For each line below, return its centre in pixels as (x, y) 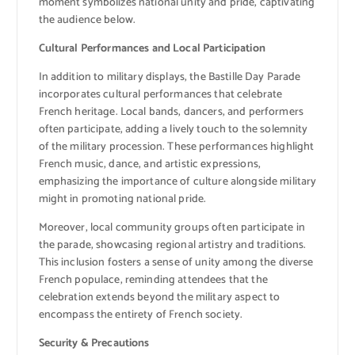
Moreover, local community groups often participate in (172, 227)
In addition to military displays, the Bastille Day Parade (170, 77)
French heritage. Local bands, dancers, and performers (171, 112)
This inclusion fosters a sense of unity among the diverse (176, 262)
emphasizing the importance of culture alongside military (177, 181)
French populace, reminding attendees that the (153, 280)
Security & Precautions (94, 343)
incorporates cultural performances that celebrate (160, 94)
